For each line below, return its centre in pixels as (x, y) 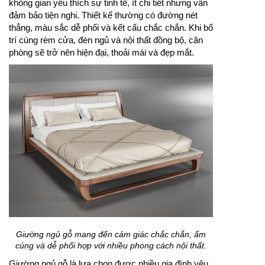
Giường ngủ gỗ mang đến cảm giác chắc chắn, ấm (111, 235)
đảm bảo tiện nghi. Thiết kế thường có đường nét (103, 15)
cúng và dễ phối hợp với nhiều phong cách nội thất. (111, 246)
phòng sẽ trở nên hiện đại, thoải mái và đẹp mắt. (101, 52)
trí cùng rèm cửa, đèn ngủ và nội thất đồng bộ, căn (106, 40)
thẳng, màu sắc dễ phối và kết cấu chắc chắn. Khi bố (111, 27)
